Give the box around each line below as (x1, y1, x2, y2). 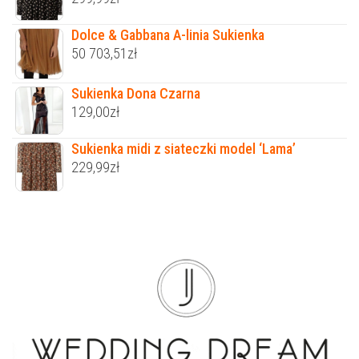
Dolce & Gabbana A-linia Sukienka (71, 26, 264, 44)
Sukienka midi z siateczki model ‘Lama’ (71, 139, 296, 157)
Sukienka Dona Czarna (71, 84, 200, 102)
